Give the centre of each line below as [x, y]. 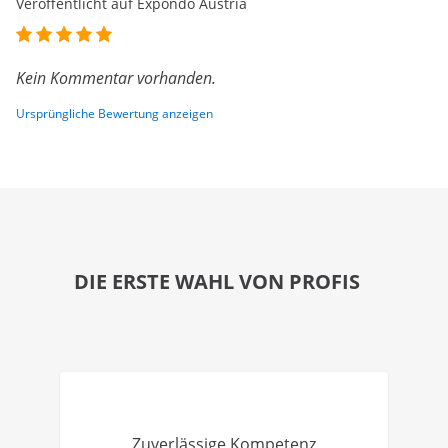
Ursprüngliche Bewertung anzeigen [114, 114]
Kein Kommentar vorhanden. [116, 78]
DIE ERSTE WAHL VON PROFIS [217, 282]
